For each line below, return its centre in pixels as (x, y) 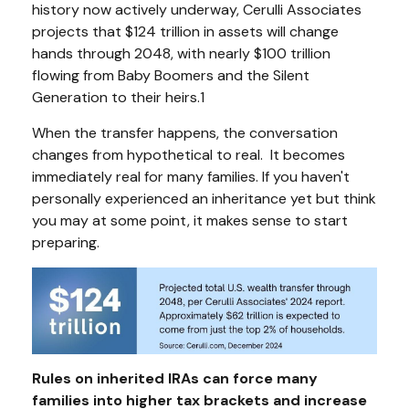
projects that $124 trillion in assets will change (185, 32)
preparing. (68, 243)
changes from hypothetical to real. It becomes (189, 155)
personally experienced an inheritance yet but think (204, 199)
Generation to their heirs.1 (120, 98)
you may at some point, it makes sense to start (190, 221)
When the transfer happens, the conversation (185, 133)
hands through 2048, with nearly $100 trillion (181, 54)
